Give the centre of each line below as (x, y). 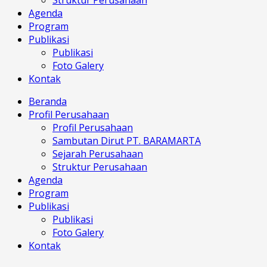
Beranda (48, 102)
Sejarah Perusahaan (98, 154)
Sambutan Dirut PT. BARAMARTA (127, 141)
